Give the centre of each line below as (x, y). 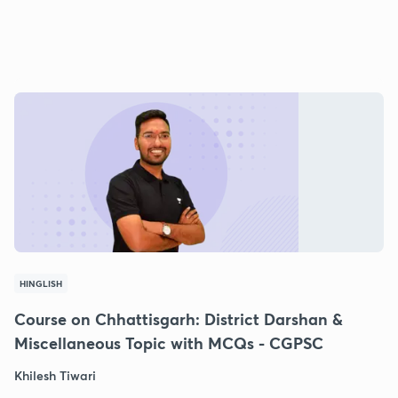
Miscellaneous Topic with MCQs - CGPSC (169, 342)
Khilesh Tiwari (55, 375)
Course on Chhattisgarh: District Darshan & (179, 318)
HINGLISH (41, 283)
